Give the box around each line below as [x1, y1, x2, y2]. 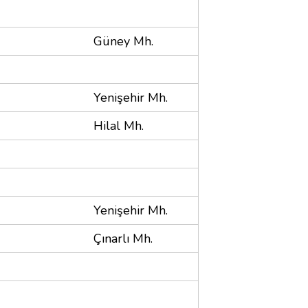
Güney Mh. [93, 32, 153, 49]
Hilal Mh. [93, 117, 144, 134]
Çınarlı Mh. [93, 230, 153, 247]
